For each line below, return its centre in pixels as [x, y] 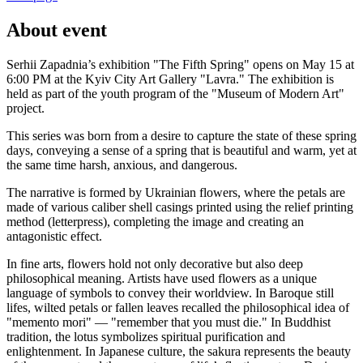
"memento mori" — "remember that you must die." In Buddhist [169, 322]
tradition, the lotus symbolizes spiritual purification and [146, 336]
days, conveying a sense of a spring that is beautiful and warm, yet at [181, 150]
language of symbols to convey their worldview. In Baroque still [170, 293]
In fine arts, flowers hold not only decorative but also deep [155, 263]
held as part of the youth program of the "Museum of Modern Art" [175, 93]
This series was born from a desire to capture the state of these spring [181, 135]
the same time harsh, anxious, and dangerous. [122, 164]
